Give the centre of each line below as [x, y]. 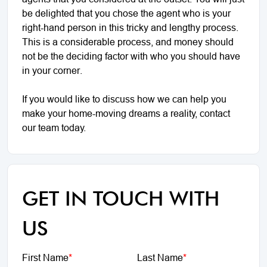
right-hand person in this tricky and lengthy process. [130, 27]
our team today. [54, 127]
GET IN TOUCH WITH [121, 198]
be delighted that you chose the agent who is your [126, 13]
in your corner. [52, 70]
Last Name [160, 257]
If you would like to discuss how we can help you [124, 99]
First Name [45, 257]
